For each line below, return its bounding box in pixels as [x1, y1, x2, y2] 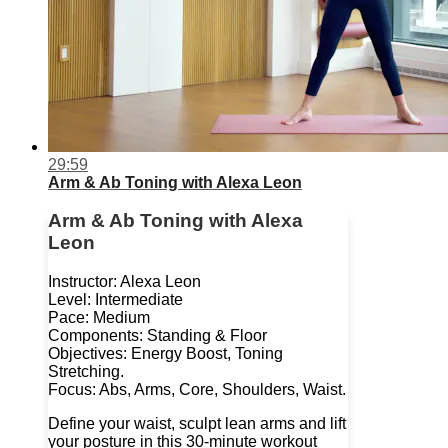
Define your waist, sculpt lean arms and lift [48, 415, 346, 433]
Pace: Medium [48, 309, 150, 327]
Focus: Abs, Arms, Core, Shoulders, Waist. [48, 381, 346, 399]
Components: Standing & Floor [48, 327, 267, 345]
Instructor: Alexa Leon [48, 273, 201, 291]
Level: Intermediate [48, 291, 183, 309]
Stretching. [48, 363, 124, 381]
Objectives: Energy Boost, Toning [48, 345, 283, 363]
